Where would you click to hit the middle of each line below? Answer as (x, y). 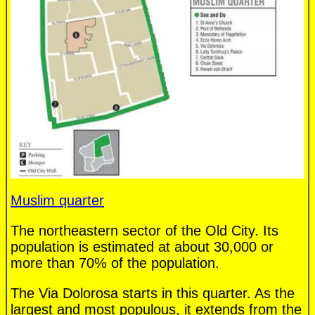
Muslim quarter (57, 201)
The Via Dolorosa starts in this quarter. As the (153, 294)
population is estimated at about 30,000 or (142, 247)
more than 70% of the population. (115, 263)
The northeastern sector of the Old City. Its (144, 231)
